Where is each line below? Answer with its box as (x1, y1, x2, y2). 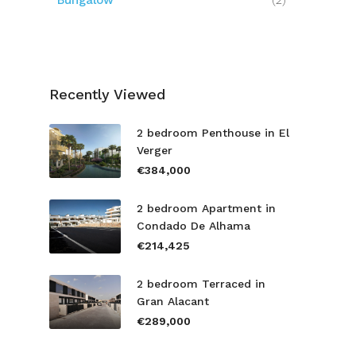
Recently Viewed (49, 86, 165, 103)
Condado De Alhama (137, 219, 250, 232)
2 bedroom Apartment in (137, 202, 276, 215)
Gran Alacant (137, 295, 209, 308)
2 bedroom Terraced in (137, 277, 265, 290)
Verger (137, 144, 172, 157)
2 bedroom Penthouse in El (137, 126, 289, 139)
